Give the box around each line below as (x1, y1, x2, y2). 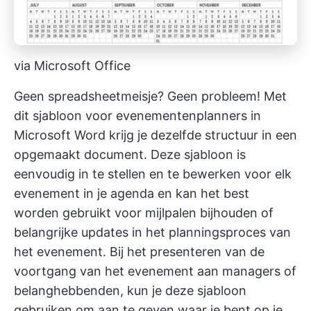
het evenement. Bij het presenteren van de (14, 244, 264, 259)
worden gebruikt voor (14, 205, 145, 220)
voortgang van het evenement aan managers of (14, 263, 296, 278)
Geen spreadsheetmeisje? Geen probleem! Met (14, 88, 287, 103)
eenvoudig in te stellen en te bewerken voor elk (14, 166, 292, 181)
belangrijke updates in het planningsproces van (14, 224, 291, 239)
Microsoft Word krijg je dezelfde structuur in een (14, 127, 297, 142)
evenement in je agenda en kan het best (14, 185, 249, 201)
